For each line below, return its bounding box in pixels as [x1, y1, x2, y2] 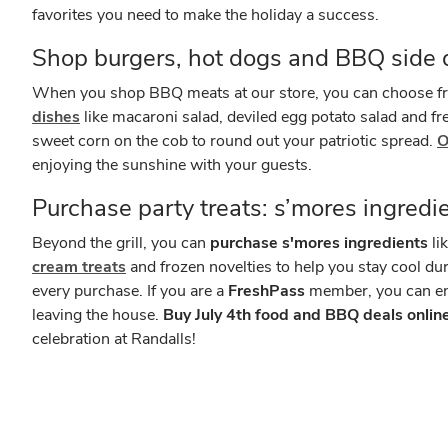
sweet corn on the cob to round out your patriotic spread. [32, 130, 437, 152]
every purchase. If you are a [32, 280, 228, 302]
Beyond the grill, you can [32, 232, 210, 254]
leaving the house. [32, 304, 163, 326]
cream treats [32, 256, 126, 278]
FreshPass [228, 280, 309, 302]
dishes [32, 106, 80, 128]
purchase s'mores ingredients [210, 232, 432, 254]
